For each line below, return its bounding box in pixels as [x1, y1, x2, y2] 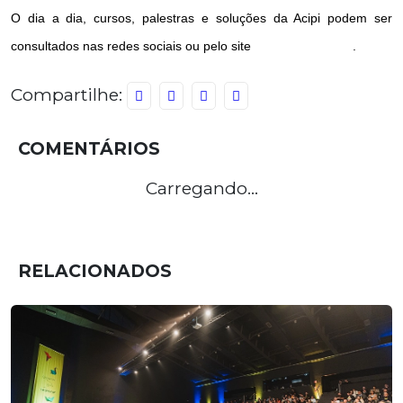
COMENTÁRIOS [18, 137, 160, 159]
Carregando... [145, 176, 258, 199]
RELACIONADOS [18, 259, 172, 282]
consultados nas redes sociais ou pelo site [11, 38, 255, 53]
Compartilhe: [11, 83, 127, 105]
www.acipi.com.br [255, 38, 353, 53]
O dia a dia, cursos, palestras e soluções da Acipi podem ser [11, 10, 392, 25]
